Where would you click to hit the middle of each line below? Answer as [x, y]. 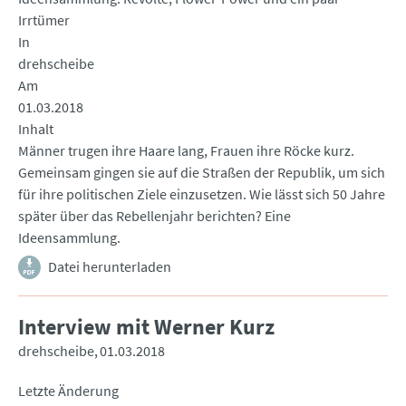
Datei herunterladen [110, 267]
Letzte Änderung [68, 391]
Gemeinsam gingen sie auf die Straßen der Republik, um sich [202, 173]
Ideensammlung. [69, 238]
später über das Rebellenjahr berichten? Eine [155, 216]
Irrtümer [44, 20]
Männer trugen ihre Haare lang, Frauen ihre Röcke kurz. [186, 151]
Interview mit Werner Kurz [146, 327]
